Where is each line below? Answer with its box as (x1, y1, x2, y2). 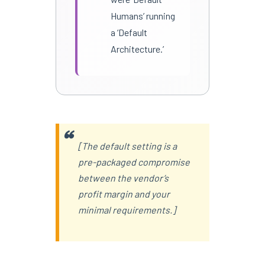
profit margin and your (77, 188, 170, 199)
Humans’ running (110, 9, 175, 21)
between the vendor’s (77, 172, 169, 183)
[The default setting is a (77, 140, 177, 151)
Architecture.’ (110, 43, 164, 54)
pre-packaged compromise (77, 156, 190, 167)
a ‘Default (110, 26, 147, 38)
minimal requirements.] (77, 203, 176, 215)
